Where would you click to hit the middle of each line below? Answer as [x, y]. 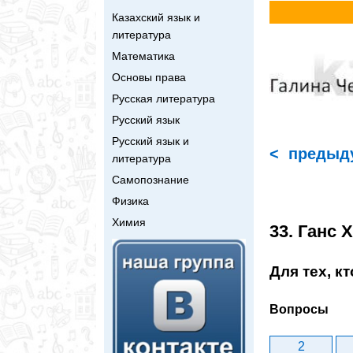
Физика [130, 201]
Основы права [149, 77]
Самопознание [150, 179]
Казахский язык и [156, 17]
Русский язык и [150, 141]
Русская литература [163, 98]
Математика [143, 56]
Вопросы [299, 310]
